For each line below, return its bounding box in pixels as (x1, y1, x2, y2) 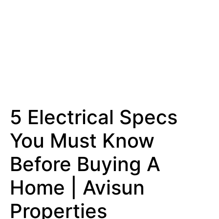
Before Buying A (10, 152, 160, 176)
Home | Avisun (10, 175, 145, 200)
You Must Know (10, 129, 154, 153)
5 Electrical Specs (10, 105, 177, 130)
